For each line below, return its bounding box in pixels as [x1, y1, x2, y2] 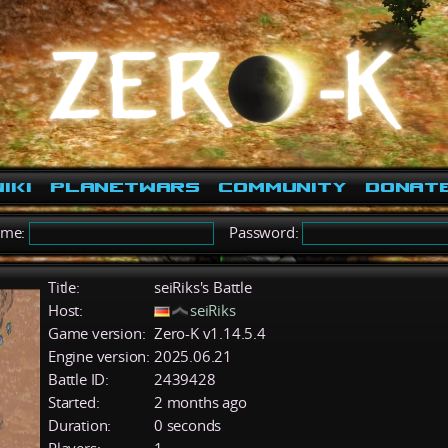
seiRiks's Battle [154, 277, 252, 297]
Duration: [48, 415, 112, 435]
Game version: [48, 323, 146, 343]
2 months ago [154, 392, 247, 412]
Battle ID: [48, 369, 109, 389]
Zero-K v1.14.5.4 [154, 323, 266, 343]
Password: [214, 222, 303, 242]
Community [218, 181, 347, 193]
